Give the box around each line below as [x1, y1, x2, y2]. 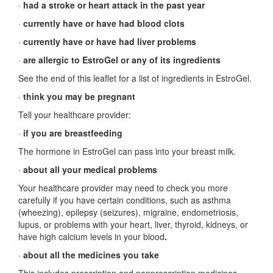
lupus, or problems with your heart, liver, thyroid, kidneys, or [18, 218, 248, 230]
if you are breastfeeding [23, 127, 122, 139]
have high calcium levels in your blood [18, 230, 165, 243]
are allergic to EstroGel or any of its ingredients [23, 54, 221, 66]
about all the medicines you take [23, 249, 159, 261]
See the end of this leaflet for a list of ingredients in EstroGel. [18, 72, 252, 84]
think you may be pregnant [23, 90, 135, 102]
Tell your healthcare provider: [18, 108, 131, 121]
